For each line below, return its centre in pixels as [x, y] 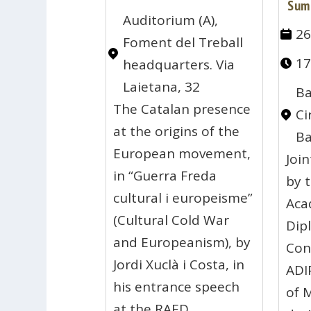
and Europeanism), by [182, 242]
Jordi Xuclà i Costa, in [179, 264]
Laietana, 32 [162, 86]
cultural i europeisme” [183, 197]
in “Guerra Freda [165, 175]
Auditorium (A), [171, 20]
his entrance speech [177, 286]
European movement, [182, 153]
